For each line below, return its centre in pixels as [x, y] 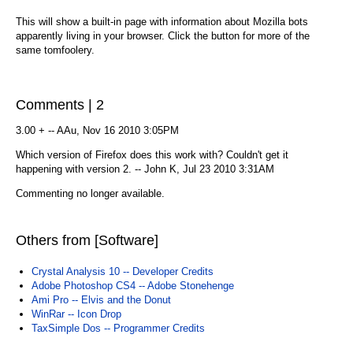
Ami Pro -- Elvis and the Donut [101, 300]
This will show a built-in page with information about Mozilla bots [162, 22]
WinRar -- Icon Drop [76, 314]
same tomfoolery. [55, 50]
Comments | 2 [60, 105]
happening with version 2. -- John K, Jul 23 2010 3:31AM [145, 169]
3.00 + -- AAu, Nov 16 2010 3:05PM [97, 130]
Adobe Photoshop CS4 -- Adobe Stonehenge [133, 286]
